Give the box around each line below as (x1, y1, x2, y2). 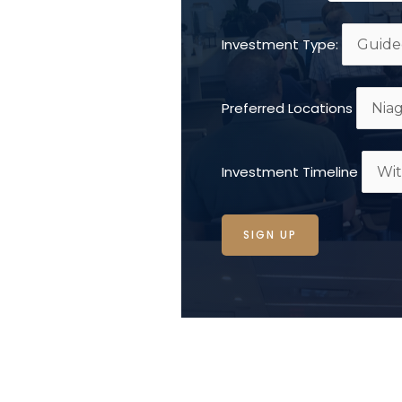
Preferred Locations (222, 98, 354, 118)
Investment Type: (222, 34, 339, 54)
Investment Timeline (222, 162, 359, 181)
